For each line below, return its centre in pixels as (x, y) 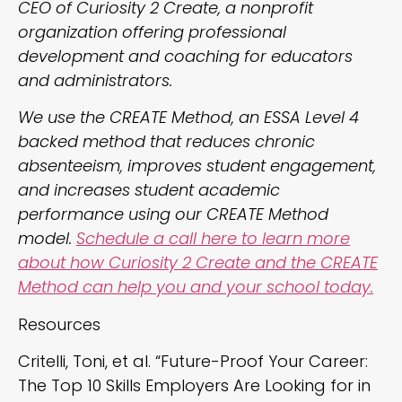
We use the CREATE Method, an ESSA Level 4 (188, 118)
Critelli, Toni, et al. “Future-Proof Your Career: (193, 361)
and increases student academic (149, 190)
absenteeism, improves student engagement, (197, 166)
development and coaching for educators (185, 56)
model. (47, 239)
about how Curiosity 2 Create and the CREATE (198, 263)
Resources (59, 324)
